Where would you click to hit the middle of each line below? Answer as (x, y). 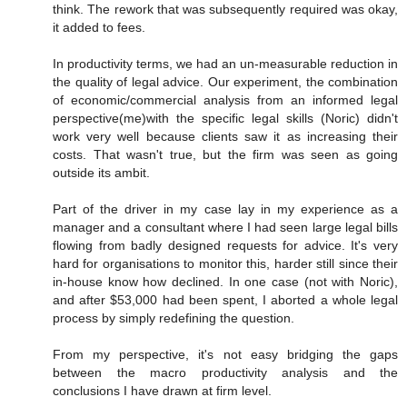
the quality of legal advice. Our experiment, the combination (225, 82)
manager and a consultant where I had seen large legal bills (225, 228)
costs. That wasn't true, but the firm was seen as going (225, 155)
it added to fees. (99, 28)
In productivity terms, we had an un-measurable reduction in (225, 64)
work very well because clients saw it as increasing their (225, 137)
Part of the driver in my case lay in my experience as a (225, 209)
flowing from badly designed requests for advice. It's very (225, 246)
